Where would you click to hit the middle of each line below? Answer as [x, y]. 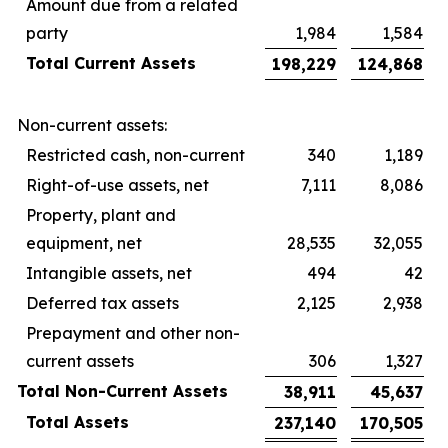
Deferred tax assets [102, 303]
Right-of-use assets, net [117, 185]
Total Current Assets [111, 63]
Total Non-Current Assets [122, 391]
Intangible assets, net [109, 273]
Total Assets [77, 422]
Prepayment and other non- [133, 333]
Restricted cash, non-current [135, 155]
